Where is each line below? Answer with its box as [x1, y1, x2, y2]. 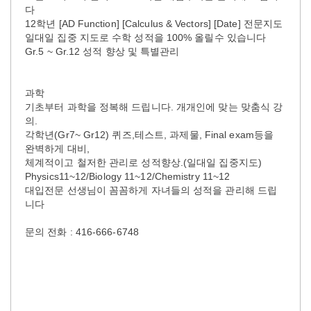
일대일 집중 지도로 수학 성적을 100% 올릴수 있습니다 [25, 31, 267, 43]
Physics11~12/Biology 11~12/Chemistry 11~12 [25, 170, 230, 182]
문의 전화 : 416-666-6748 [25, 226, 139, 237]
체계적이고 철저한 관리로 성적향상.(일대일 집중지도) [25, 156, 262, 168]
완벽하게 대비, [25, 142, 90, 154]
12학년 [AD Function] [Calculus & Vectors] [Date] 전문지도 [25, 17, 283, 29]
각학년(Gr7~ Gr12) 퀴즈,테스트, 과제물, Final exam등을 [25, 128, 274, 140]
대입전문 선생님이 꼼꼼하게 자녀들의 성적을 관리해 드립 [25, 184, 277, 196]
